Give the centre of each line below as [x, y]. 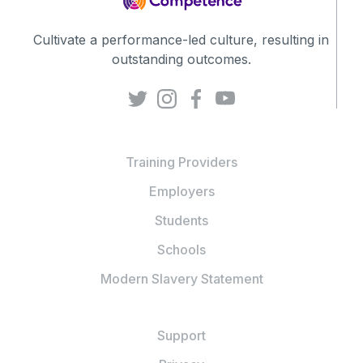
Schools [181, 250]
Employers [181, 192]
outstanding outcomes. [181, 59]
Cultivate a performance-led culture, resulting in [181, 39]
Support [181, 336]
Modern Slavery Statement [181, 279]
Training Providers [181, 162]
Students [181, 221]
